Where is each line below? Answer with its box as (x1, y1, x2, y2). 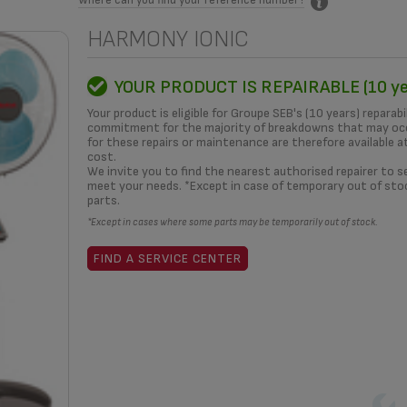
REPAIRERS (156, 61, 237, 80)
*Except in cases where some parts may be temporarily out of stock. (86, 215, 378, 228)
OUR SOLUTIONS (253, 61, 371, 80)
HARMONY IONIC (86, 25, 249, 54)
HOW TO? (74, 61, 141, 80)
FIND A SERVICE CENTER (93, 250, 242, 266)
